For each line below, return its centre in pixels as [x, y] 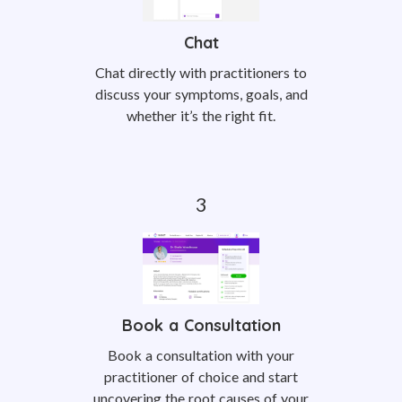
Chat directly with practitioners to [201, 72]
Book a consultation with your [201, 355]
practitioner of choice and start [201, 376]
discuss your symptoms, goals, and [201, 94]
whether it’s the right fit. [201, 115]
